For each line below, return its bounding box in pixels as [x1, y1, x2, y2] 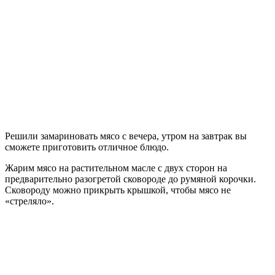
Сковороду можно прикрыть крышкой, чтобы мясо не [5, 184, 231, 195]
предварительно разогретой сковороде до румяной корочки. [5, 173, 256, 184]
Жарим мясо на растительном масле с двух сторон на [5, 162, 227, 173]
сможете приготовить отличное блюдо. [5, 141, 169, 152]
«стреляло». [5, 195, 54, 206]
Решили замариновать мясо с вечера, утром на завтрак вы [5, 130, 247, 141]
